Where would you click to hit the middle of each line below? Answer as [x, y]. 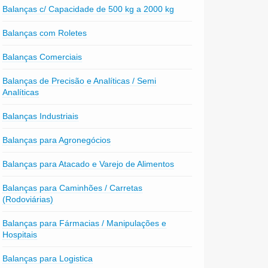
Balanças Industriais [40, 116]
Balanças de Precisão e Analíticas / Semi [79, 81]
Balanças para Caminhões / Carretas [72, 188]
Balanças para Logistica [47, 258]
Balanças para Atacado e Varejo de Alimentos [88, 164]
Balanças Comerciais [42, 57]
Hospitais [19, 234]
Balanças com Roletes [44, 33]
